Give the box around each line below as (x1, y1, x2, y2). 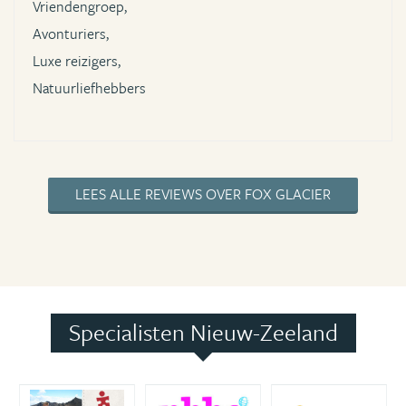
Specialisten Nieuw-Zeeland (68, 314, 338, 349)
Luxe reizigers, (33, 49, 121, 72)
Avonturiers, (33, 22, 109, 44)
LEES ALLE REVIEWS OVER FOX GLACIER (75, 182, 331, 205)
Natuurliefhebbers (33, 76, 146, 99)
